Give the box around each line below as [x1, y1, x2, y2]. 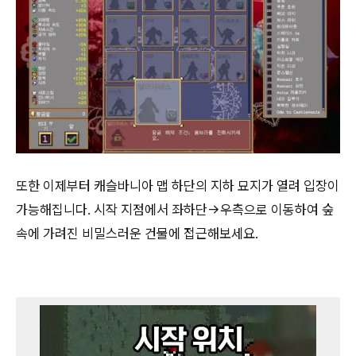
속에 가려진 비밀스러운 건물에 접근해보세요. [16, 225, 258, 242]
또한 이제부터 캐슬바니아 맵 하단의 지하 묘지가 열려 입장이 [16, 177, 339, 194]
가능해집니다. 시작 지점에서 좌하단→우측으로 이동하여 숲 [16, 201, 334, 218]
